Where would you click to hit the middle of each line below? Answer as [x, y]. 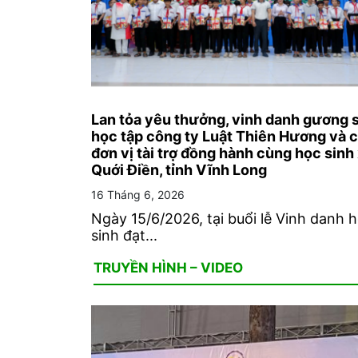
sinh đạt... [124, 236]
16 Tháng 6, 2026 [138, 195]
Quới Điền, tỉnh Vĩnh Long [179, 170]
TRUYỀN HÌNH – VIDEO [168, 268]
